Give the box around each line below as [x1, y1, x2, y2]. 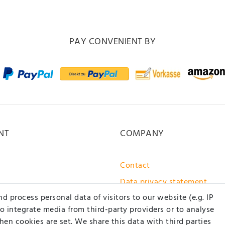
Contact [120, 159, 150, 172]
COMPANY [120, 126, 164, 141]
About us [120, 208, 154, 222]
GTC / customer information [120, 192, 223, 205]
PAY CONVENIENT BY [69, 34, 156, 49]
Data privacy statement [120, 175, 207, 189]
